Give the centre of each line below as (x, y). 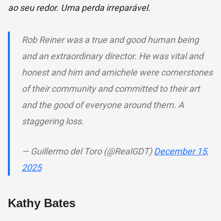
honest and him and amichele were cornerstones (117, 73)
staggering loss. (53, 121)
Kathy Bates (42, 203)
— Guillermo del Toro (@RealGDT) (88, 151)
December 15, (181, 151)
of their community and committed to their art (111, 89)
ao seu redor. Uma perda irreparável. (79, 8)
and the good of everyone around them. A (103, 105)
